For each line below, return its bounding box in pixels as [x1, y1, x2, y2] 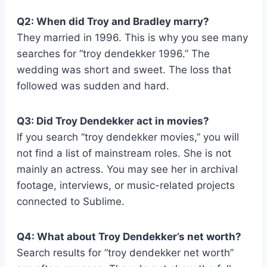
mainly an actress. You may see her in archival [17, 163, 238, 175]
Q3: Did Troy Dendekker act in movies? [17, 114, 209, 127]
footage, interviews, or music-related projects [17, 179, 235, 191]
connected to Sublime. [17, 195, 125, 207]
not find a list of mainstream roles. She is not [17, 147, 231, 159]
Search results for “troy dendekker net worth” [17, 246, 234, 259]
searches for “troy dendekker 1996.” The [17, 47, 210, 60]
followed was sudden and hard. [17, 79, 169, 92]
